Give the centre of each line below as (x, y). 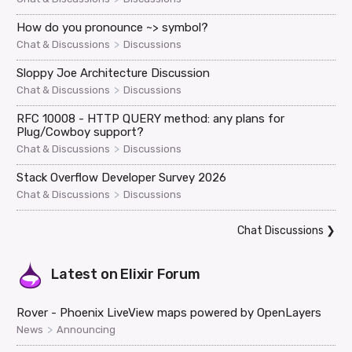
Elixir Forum (160, 274)
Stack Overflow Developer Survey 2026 (122, 177)
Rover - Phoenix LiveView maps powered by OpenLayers (169, 312)
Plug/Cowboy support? (81, 132)
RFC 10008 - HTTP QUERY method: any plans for (151, 118)
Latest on (86, 274)
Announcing (86, 329)
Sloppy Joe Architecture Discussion (114, 73)
